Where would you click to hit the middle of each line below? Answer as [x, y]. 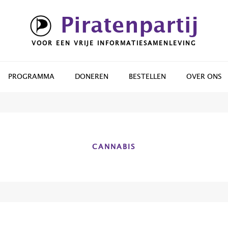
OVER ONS [204, 77]
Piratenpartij [129, 26]
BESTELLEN [147, 77]
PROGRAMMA [31, 77]
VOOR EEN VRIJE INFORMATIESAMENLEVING [114, 43]
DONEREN [92, 77]
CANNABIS [114, 147]
